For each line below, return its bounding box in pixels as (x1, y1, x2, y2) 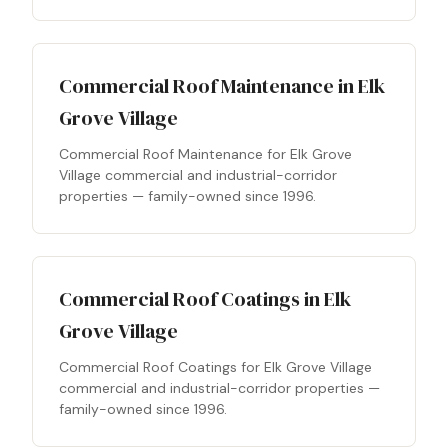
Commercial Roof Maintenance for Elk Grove (59, 145, 352, 163)
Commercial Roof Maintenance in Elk (59, 72, 385, 100)
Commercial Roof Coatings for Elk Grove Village (59, 358, 372, 376)
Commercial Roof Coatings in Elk (59, 285, 351, 313)
